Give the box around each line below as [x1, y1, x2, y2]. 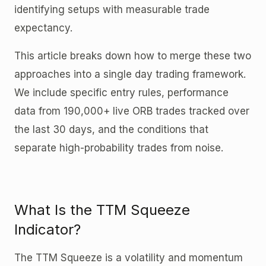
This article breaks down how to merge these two [14, 49, 251, 62]
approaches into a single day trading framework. [14, 68, 246, 80]
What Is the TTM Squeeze [14, 201, 190, 218]
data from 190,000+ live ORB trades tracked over [14, 104, 249, 117]
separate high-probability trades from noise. [14, 141, 223, 154]
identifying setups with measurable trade [14, 3, 210, 15]
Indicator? [14, 220, 81, 238]
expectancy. [14, 21, 72, 34]
